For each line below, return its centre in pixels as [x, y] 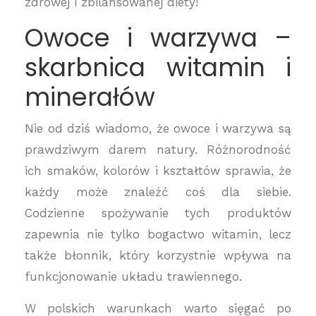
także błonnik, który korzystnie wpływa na [158, 255]
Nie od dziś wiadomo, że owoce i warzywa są [158, 128]
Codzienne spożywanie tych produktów [158, 213]
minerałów [90, 97]
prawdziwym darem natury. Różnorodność [158, 150]
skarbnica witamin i [158, 67]
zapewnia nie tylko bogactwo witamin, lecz [158, 234]
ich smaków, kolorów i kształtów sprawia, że [158, 171]
